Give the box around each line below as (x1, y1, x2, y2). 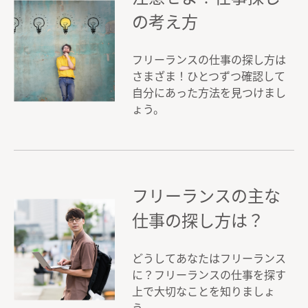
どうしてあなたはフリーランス (132, 250, 286, 266)
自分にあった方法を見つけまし (132, 85, 286, 100)
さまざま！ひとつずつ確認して (132, 68, 285, 84)
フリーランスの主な (132, 184, 280, 207)
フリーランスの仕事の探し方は (132, 52, 286, 67)
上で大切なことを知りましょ (132, 283, 275, 299)
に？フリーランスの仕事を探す (132, 267, 286, 283)
